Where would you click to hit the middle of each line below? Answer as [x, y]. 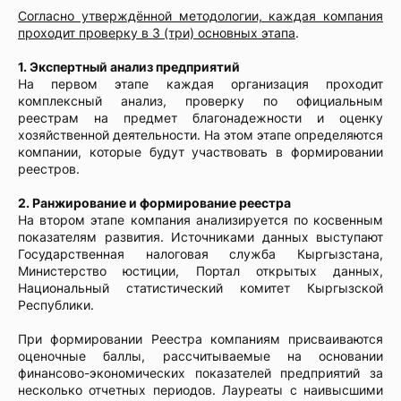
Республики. [56, 305]
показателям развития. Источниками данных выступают [200, 237]
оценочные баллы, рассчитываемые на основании [200, 356]
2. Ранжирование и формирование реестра [154, 203]
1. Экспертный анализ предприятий [129, 67]
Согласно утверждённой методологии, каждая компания [200, 16]
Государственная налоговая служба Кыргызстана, [200, 254]
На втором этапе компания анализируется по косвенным [200, 220]
